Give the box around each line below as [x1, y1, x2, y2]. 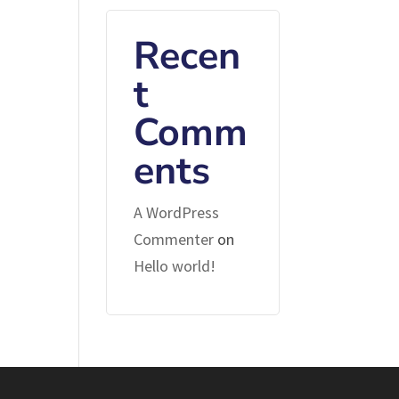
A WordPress [134, 202, 220, 223]
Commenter [134, 229, 215, 249]
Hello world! [134, 256, 216, 276]
